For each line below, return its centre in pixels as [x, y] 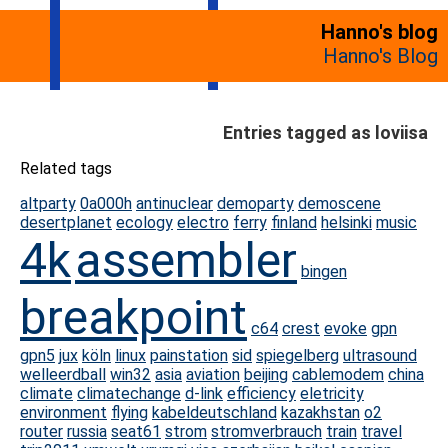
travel [381, 431]
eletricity [332, 393]
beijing [266, 374]
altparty [48, 203]
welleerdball [63, 374]
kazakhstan [320, 412]
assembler [186, 260]
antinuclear [174, 203]
